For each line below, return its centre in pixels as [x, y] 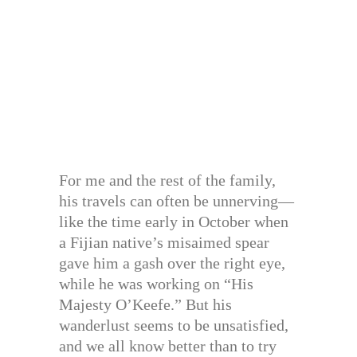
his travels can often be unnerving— [177, 201]
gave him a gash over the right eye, [172, 263]
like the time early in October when [174, 222]
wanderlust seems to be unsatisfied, [174, 326]
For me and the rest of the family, [167, 180]
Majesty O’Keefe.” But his [145, 305]
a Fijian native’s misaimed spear [164, 243]
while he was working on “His [156, 284]
